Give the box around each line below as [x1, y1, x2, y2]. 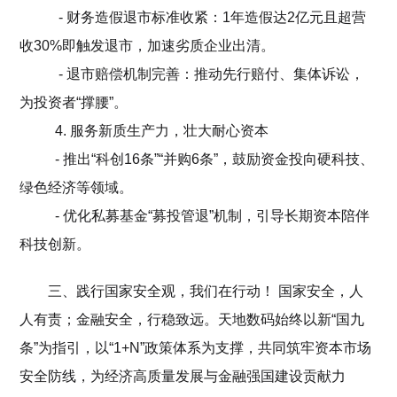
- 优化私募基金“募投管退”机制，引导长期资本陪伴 [48, 207, 370, 223]
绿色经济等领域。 [19, 179, 137, 195]
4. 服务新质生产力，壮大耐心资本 [48, 122, 273, 138]
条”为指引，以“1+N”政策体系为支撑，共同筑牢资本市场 [19, 339, 372, 355]
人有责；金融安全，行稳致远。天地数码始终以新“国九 [19, 311, 365, 327]
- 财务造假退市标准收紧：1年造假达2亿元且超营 [48, 9, 367, 25]
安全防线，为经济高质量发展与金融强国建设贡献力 [19, 368, 346, 384]
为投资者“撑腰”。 [19, 94, 132, 110]
